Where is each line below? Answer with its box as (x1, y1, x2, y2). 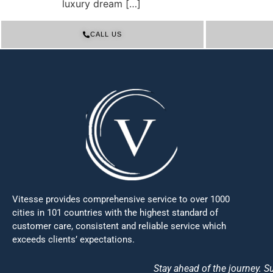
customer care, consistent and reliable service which (12, 221, 226, 232)
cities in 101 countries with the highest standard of (12, 207, 218, 219)
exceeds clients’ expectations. (12, 234, 135, 246)
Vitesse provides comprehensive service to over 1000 (12, 194, 230, 205)
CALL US (90, 30, 122, 38)
